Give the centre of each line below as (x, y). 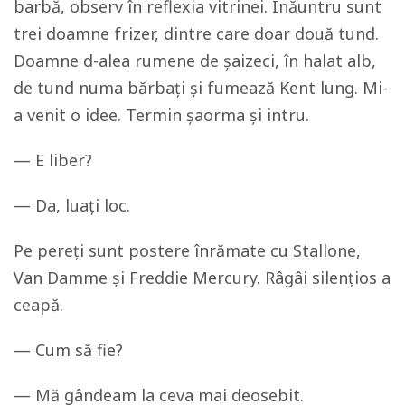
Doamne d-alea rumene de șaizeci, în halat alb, (195, 61)
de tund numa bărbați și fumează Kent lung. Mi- (201, 88)
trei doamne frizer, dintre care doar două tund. (196, 34)
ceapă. (38, 305)
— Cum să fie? (68, 350)
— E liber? (53, 160)
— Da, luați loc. (72, 206)
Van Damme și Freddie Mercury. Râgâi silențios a (202, 278)
